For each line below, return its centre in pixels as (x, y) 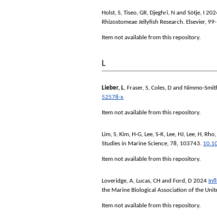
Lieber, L (113, 88)
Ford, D (182, 181)
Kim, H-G (130, 134)
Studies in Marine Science (134, 143)
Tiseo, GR (135, 13)
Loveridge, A (117, 181)
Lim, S (109, 134)
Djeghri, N (162, 13)
